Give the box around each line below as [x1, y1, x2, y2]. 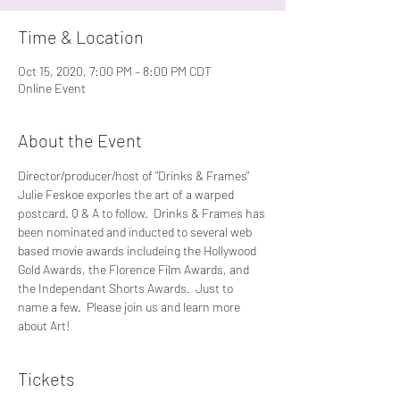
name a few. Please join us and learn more [18, 299, 243, 314]
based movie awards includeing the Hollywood [18, 243, 259, 258]
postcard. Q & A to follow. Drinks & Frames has [18, 205, 268, 221]
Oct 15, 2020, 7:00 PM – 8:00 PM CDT [18, 63, 212, 79]
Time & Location [18, 26, 144, 47]
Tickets [18, 368, 74, 389]
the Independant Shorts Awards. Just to [18, 280, 236, 296]
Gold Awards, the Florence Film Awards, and [18, 262, 252, 277]
